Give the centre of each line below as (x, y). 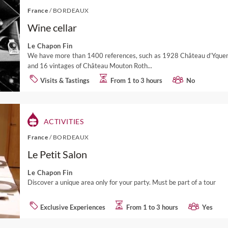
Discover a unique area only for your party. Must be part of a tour (122, 182)
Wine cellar (52, 27)
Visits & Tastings (65, 80)
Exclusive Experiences (73, 207)
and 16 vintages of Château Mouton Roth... (90, 66)
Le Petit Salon (57, 154)
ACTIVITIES (63, 121)
